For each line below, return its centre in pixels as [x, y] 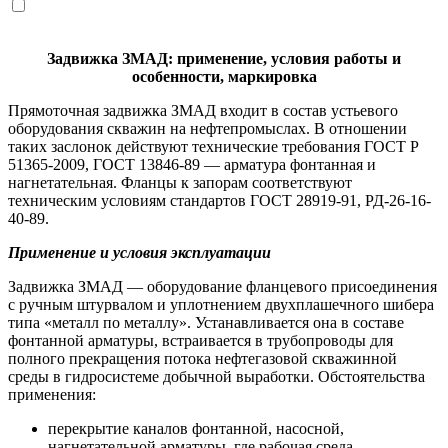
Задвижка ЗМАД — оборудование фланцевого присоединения [222, 287]
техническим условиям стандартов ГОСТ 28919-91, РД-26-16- [219, 201]
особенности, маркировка [224, 77]
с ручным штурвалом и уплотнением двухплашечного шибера [221, 305]
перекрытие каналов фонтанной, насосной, [196, 429]
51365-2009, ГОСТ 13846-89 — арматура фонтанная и [192, 165]
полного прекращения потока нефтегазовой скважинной [202, 359]
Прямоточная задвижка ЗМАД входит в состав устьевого [203, 111]
